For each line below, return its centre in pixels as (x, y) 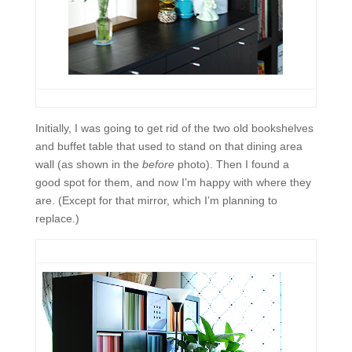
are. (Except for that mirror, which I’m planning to (156, 200)
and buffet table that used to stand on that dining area (169, 146)
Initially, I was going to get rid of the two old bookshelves (174, 128)
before (158, 164)
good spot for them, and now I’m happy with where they (173, 182)
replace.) (57, 218)
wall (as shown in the (88, 164)
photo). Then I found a (231, 164)
